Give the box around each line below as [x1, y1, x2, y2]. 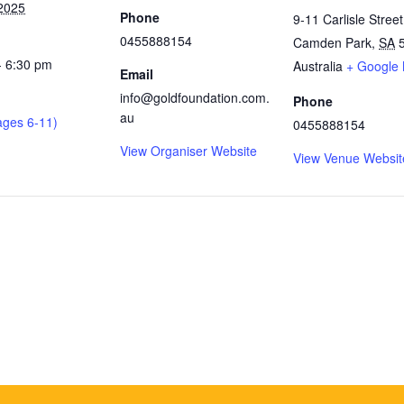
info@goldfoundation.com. [120, 87, 270, 106]
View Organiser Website [120, 141, 257, 160]
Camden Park [293, 32, 372, 51]
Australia [293, 56, 343, 75]
